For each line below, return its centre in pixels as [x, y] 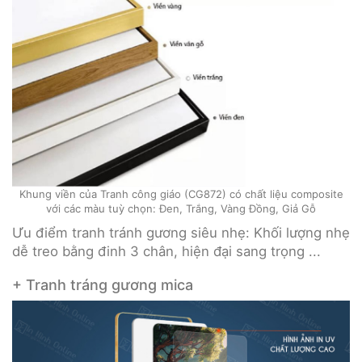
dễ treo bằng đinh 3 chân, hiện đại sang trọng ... [166, 252]
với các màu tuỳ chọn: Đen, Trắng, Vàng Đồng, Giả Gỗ [181, 209]
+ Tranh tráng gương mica [103, 285]
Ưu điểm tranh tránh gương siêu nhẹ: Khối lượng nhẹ [181, 233]
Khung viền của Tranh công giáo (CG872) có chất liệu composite [181, 194]
